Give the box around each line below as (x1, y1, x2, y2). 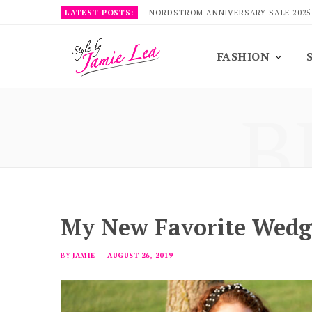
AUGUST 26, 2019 (107, 251, 173, 260)
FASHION (217, 49, 270, 64)
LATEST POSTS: (65, 8, 134, 17)
